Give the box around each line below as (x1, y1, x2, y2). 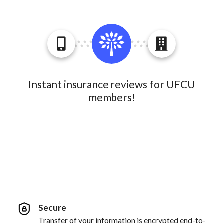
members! (88, 91, 135, 103)
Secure (38, 202, 66, 213)
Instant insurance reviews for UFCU (28, 78, 195, 90)
